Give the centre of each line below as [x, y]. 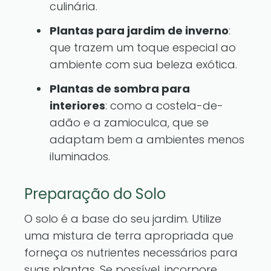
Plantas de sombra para [120, 89]
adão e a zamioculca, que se [129, 122]
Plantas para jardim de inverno [139, 31]
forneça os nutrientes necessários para [131, 253]
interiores [77, 106]
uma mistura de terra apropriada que [129, 236]
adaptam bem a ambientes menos [147, 139]
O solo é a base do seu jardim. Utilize [123, 219]
